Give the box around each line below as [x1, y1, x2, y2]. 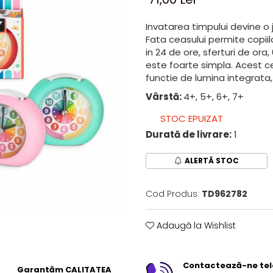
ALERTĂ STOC [185, 155, 239, 166]
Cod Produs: [146, 188, 199, 200]
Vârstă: [146, 90, 183, 103]
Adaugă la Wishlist [154, 219, 236, 232]
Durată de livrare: [146, 128, 232, 141]
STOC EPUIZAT [158, 112, 223, 125]
